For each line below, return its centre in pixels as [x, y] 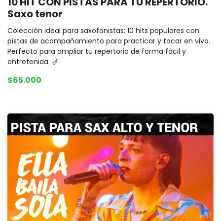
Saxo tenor [35, 14]
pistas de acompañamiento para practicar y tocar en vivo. [109, 41]
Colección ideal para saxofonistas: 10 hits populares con [103, 31]
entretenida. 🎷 [33, 62]
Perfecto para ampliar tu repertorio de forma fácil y [97, 52]
